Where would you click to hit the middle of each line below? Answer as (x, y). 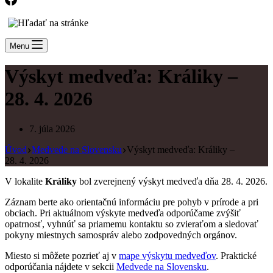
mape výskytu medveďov (167, 255)
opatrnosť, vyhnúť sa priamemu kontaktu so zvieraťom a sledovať (132, 224)
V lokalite (25, 181)
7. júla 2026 (52, 129)
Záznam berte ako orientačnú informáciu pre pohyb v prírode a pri (132, 202)
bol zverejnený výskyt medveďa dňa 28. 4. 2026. (172, 181)
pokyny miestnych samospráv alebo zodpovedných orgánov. (121, 235)
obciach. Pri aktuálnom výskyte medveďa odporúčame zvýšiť (123, 213)
